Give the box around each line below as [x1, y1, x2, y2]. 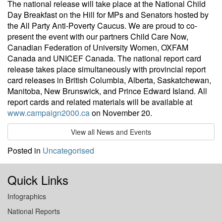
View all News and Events [71, 127, 151, 137]
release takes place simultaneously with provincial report [7, 63, 206, 75]
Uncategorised [43, 145, 94, 156]
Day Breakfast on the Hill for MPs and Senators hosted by [7, 9, 209, 20]
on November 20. [90, 107, 152, 118]
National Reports [7, 206, 60, 216]
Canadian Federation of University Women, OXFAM [7, 42, 188, 53]
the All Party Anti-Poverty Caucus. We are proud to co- [7, 20, 197, 31]
